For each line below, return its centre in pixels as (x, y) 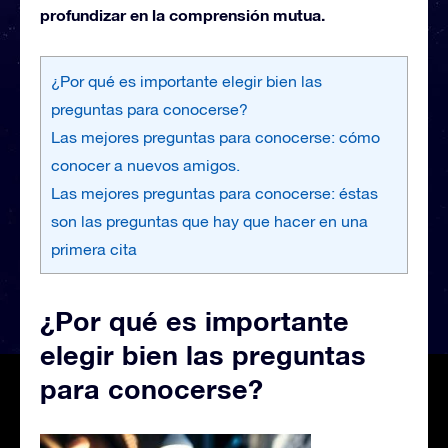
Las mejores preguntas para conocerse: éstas (214, 193)
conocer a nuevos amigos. (145, 165)
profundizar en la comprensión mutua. (182, 14)
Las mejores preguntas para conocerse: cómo (215, 137)
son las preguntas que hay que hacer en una (209, 221)
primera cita (94, 249)
